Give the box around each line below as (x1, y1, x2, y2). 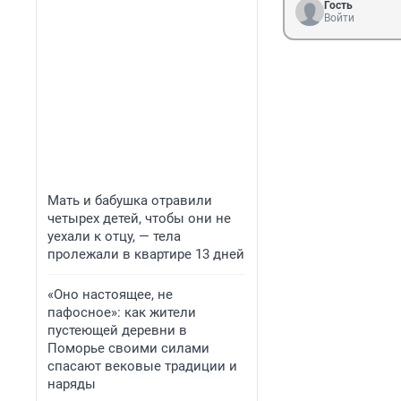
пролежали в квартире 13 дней (47, 246, 244, 262)
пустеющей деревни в (47, 322, 187, 338)
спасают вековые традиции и (47, 358, 237, 374)
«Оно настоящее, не (47, 286, 173, 303)
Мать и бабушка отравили (47, 192, 212, 209)
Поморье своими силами (47, 340, 209, 356)
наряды (47, 376, 96, 392)
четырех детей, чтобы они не (47, 210, 231, 226)
